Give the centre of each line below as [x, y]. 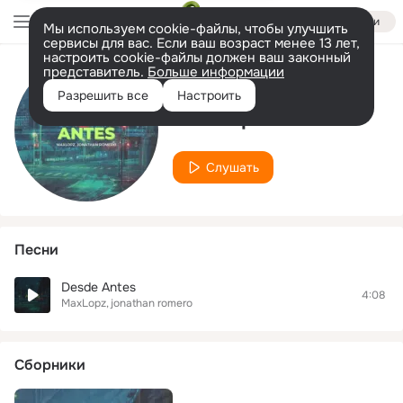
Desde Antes [99, 287]
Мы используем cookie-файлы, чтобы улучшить [196, 29]
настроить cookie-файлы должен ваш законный [197, 58]
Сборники [50, 365]
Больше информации [216, 72]
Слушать [233, 167]
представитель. [95, 72]
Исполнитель [219, 84]
